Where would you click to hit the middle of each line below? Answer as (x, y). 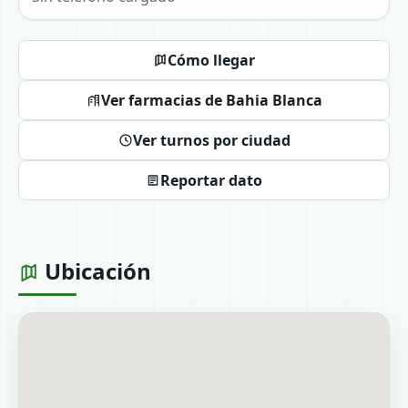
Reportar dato (212, 180)
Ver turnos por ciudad (211, 140)
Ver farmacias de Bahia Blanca (211, 100)
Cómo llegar (212, 60)
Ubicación (95, 271)
